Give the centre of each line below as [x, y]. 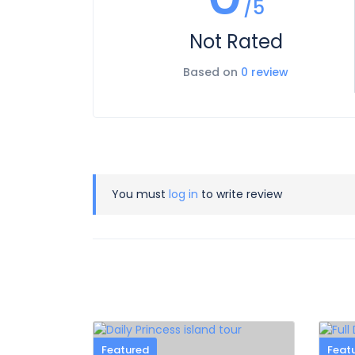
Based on [212, 72]
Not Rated [236, 42]
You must [140, 194]
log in [183, 194]
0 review [265, 72]
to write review [240, 194]
